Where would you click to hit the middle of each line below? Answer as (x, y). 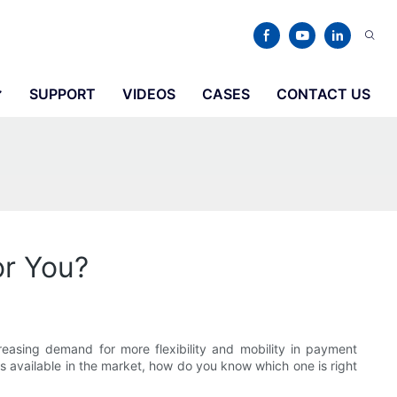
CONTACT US (323, 94)
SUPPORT (62, 94)
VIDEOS (149, 94)
